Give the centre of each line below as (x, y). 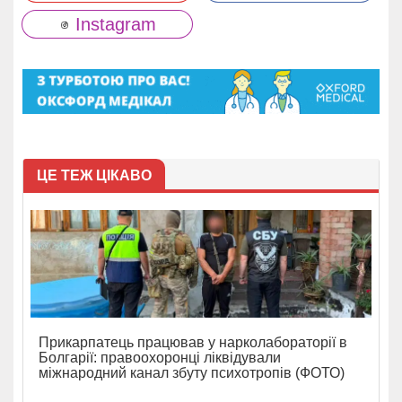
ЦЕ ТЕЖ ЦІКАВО (94, 176)
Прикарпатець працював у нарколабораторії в (193, 343)
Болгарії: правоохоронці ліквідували (160, 358)
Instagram (113, 24)
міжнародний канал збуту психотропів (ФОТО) (192, 373)
